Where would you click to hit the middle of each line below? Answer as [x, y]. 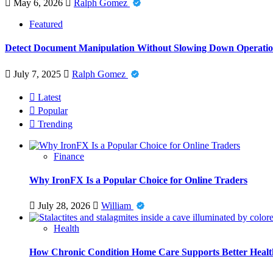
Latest [48, 97]
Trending [54, 124]
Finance [69, 156]
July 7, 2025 [37, 74]
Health [66, 229]
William [117, 206]
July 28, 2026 [64, 206]
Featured [46, 24]
